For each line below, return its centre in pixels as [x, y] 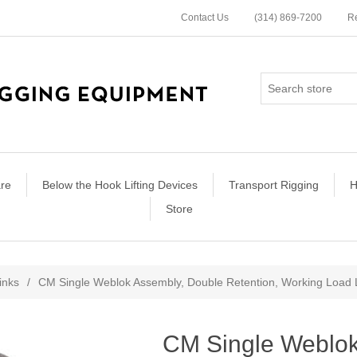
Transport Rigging [273, 185]
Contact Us [205, 18]
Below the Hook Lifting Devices [120, 185]
